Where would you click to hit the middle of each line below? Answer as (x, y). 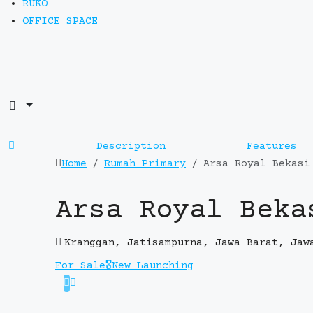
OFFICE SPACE (60, 21)
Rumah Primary (145, 164)
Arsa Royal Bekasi (257, 164)
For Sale (80, 266)
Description (131, 146)
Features (272, 146)
